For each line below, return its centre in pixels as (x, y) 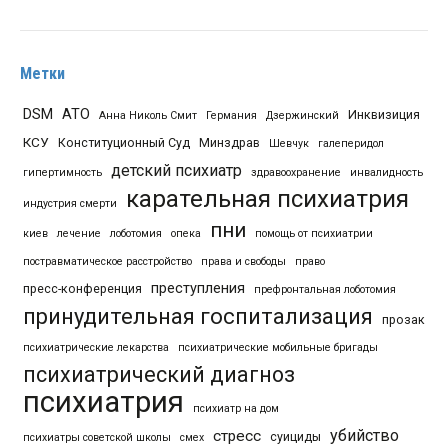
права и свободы (243, 261)
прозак (403, 319)
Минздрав (229, 142)
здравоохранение (296, 172)
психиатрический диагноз (159, 374)
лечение (79, 233)
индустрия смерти (70, 203)
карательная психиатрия (267, 198)
